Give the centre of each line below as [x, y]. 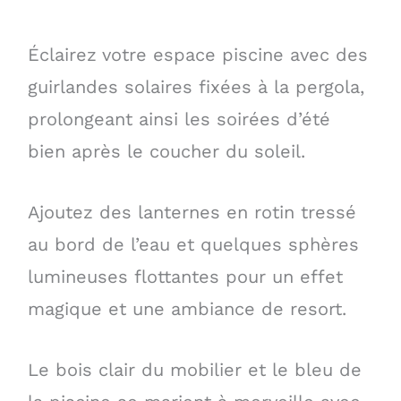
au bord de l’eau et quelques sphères [193, 244]
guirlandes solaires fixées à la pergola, [196, 86]
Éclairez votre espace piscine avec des [197, 54]
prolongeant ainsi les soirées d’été [179, 119]
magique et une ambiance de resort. [187, 308]
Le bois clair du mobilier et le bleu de [194, 369]
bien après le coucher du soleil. [166, 151]
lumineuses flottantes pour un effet [185, 276]
